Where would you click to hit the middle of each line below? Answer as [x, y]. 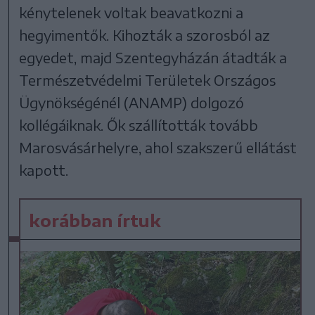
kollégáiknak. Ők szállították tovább [139, 125]
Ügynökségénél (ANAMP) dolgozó [132, 103]
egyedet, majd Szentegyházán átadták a [153, 58]
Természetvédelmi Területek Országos [148, 80]
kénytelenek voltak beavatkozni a [131, 13]
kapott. [44, 170]
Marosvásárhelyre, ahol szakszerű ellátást [158, 148]
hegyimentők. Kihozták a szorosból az [145, 35]
